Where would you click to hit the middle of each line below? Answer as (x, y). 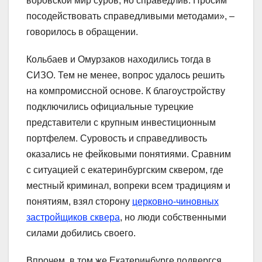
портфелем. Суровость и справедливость (117, 138)
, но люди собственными (173, 217)
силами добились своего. (81, 233)
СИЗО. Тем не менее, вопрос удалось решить (125, 75)
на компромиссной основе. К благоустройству (126, 91)
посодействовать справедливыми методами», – (130, 16)
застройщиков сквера (73, 217)
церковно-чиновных (175, 201)
